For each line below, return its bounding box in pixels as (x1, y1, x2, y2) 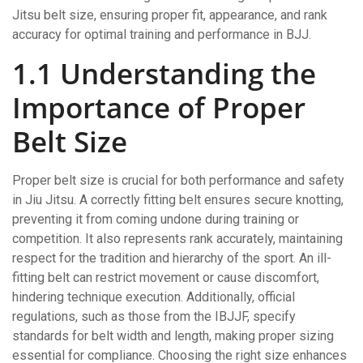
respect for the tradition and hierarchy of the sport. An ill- (12, 250, 331, 266)
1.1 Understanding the (12, 53, 316, 92)
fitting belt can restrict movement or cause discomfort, (12, 269, 319, 285)
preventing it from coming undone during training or (12, 211, 299, 227)
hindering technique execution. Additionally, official (12, 288, 295, 305)
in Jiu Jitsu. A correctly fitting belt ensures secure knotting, (12, 191, 344, 207)
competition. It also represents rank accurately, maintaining (12, 230, 343, 246)
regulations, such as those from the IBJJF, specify (12, 308, 296, 324)
